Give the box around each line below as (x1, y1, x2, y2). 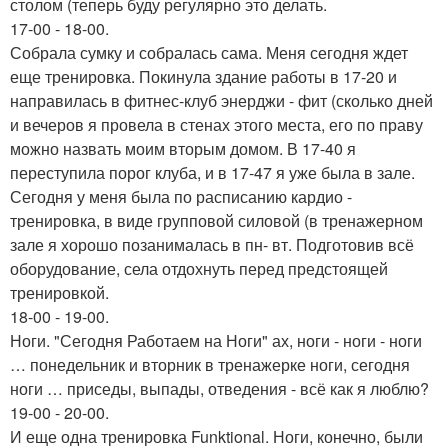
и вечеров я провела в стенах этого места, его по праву (10, 113, 423, 136)
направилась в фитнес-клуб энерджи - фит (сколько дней (10, 89, 433, 112)
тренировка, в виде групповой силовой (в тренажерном (10, 209, 423, 232)
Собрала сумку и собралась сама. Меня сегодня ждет (10, 41, 408, 64)
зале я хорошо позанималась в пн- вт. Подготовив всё (10, 233, 414, 256)
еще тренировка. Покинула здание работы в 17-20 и (10, 65, 397, 88)
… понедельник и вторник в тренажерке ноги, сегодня (10, 353, 410, 376)
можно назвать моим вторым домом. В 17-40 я (10, 137, 356, 160)
